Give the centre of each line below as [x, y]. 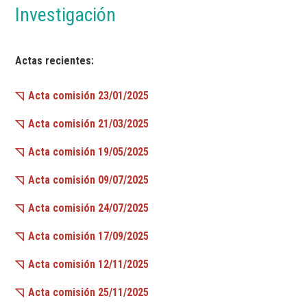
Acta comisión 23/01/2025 [89, 96]
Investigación [66, 15]
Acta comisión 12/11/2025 [89, 265]
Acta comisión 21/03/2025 [89, 124]
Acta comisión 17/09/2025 [89, 236]
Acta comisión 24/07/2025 [89, 208]
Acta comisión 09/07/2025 [89, 180]
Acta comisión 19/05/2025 [89, 152]
